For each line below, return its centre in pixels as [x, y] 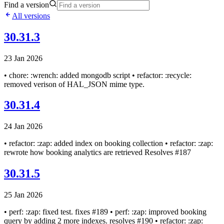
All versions [31, 15]
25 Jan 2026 [23, 195]
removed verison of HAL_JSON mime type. [74, 84]
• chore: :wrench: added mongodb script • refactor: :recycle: [98, 75]
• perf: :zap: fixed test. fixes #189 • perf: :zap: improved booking [105, 212]
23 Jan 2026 [23, 58]
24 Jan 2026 [23, 126]
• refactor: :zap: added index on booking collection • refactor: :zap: [108, 143]
